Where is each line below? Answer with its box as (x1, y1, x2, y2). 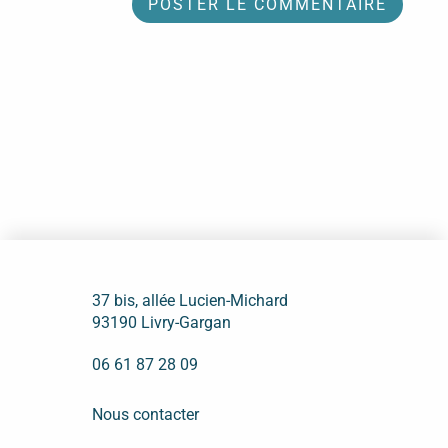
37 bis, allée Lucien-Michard (91, 290, 288, 310)
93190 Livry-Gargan (91, 312, 231, 332)
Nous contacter (91, 404, 199, 424)
